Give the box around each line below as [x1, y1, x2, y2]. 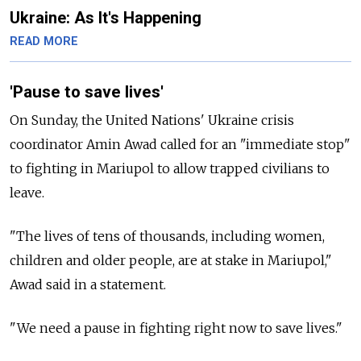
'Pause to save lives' [10, 81, 164, 102]
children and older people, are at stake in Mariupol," [10, 252, 332, 269]
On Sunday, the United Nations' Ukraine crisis [10, 112, 294, 129]
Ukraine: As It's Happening [10, 7, 201, 27]
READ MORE [10, 34, 78, 48]
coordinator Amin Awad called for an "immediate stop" [10, 136, 351, 153]
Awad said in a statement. [10, 276, 169, 293]
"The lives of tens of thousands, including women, [10, 228, 325, 245]
